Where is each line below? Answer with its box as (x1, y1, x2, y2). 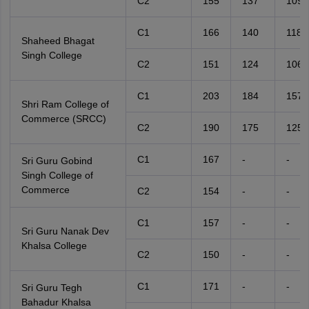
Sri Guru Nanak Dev (21, 226, 109, 237)
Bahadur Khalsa (21, 297, 91, 308)
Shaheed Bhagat (21, 35, 94, 46)
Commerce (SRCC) (21, 113, 106, 124)
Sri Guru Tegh (21, 282, 82, 293)
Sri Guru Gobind (21, 155, 92, 166)
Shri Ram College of (21, 99, 109, 110)
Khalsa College (21, 240, 87, 251)
